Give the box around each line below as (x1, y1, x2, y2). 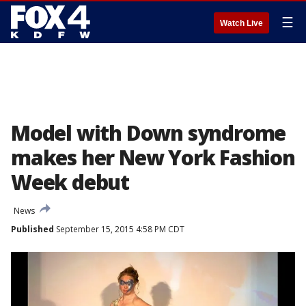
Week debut (11, 168, 130, 196)
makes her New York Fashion (11, 143, 295, 171)
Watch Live (220, 18, 263, 28)
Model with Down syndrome (11, 119, 286, 147)
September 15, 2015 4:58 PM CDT (54, 223, 184, 235)
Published (11, 223, 54, 235)
